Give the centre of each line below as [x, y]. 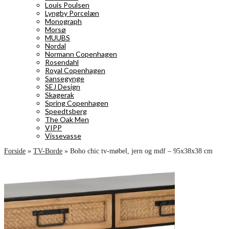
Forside [15, 151]
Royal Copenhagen [75, 70]
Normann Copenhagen [81, 54]
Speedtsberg [66, 111]
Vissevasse [63, 136]
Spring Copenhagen [77, 103]
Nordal [55, 46]
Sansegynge [65, 78]
